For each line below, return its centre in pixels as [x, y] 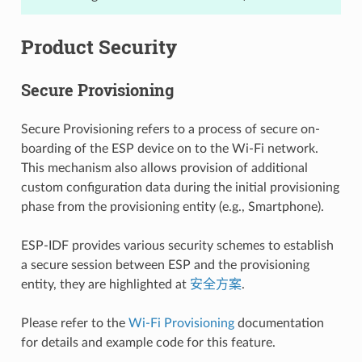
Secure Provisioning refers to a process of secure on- [170, 129]
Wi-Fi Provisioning [181, 323]
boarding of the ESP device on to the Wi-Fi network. [169, 148]
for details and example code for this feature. [148, 342]
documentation [279, 323]
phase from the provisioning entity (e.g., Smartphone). [172, 206]
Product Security [99, 46]
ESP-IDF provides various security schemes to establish [177, 245]
